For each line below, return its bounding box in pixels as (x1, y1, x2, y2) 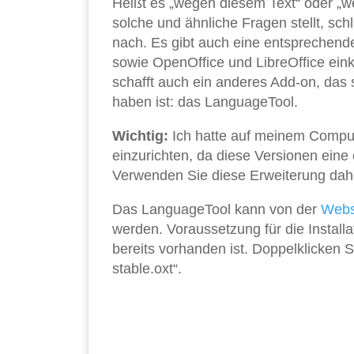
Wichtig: (112, 128, 172, 145)
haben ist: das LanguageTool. (112, 94, 298, 111)
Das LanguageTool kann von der (112, 201, 321, 218)
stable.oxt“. (112, 261, 182, 277)
